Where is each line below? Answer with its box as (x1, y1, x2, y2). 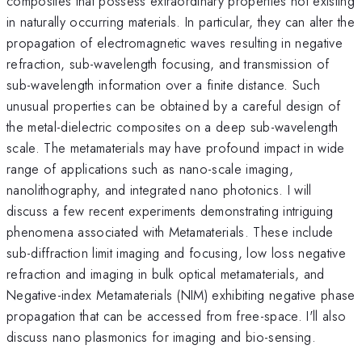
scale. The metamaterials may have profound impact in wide (6, 137, 345, 158)
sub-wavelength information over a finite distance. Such (6, 74, 321, 95)
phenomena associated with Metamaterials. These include (6, 221, 334, 242)
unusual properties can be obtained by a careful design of (6, 95, 341, 116)
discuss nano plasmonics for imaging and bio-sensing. (6, 326, 317, 347)
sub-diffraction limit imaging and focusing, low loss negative (6, 242, 346, 263)
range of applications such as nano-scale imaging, (6, 158, 294, 179)
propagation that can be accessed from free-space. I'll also (6, 305, 347, 326)
